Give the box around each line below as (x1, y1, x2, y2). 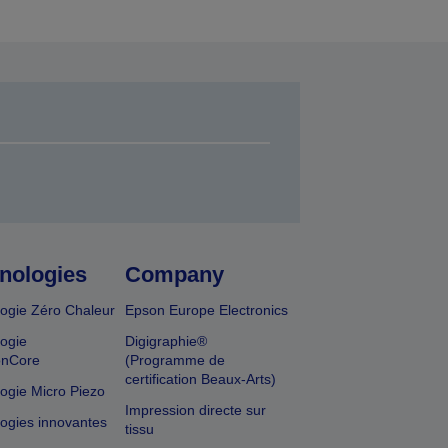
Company (125, 262, 225, 288)
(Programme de (125, 352, 226, 369)
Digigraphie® (125, 333, 208, 350)
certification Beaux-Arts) (125, 371, 277, 388)
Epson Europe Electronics (125, 302, 289, 319)
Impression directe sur (125, 402, 267, 419)
